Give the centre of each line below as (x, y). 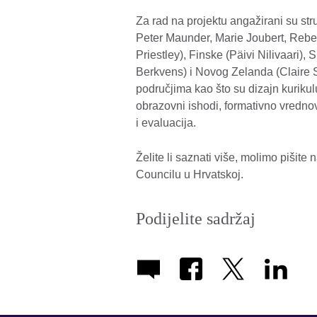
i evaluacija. (167, 123)
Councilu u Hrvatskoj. (190, 175)
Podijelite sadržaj (196, 219)
